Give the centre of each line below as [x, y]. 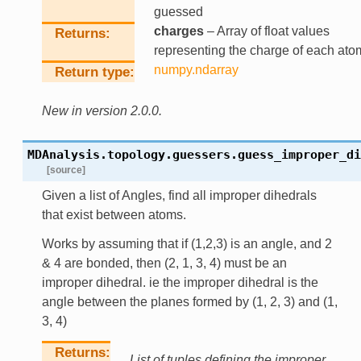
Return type [92, 72]
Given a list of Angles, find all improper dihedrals [179, 195]
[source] [66, 170]
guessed [178, 11]
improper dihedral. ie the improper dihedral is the [180, 282]
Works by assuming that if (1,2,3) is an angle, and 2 [187, 243]
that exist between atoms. [114, 214]
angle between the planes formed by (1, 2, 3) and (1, [189, 301]
